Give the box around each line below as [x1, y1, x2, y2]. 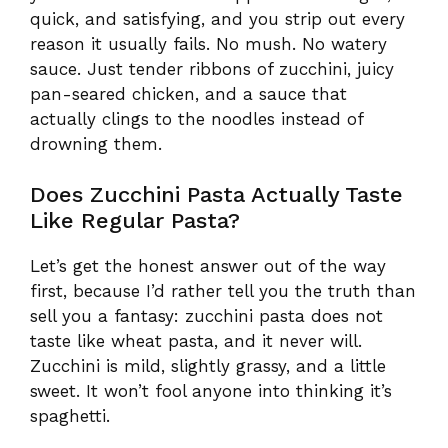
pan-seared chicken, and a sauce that [30, 83, 347, 104]
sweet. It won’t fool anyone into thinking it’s [30, 381, 392, 401]
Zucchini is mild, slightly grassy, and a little [30, 356, 386, 376]
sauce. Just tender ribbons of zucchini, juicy [30, 58, 394, 79]
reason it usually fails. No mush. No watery [30, 33, 387, 54]
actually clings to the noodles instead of [30, 108, 363, 129]
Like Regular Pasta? [30, 208, 240, 233]
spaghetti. [30, 406, 110, 426]
